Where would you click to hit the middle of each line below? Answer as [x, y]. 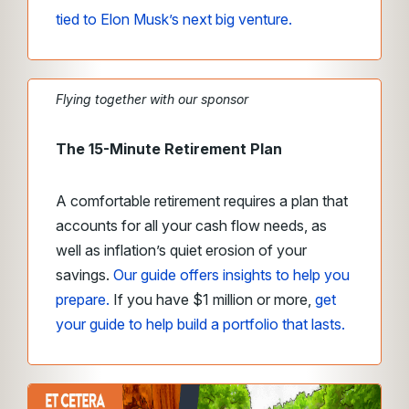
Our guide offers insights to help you [231, 275]
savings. [84, 275]
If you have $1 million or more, [212, 299]
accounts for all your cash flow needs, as [191, 225]
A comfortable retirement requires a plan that [202, 201]
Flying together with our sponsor [152, 99]
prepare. [83, 299]
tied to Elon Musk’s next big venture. [174, 19]
